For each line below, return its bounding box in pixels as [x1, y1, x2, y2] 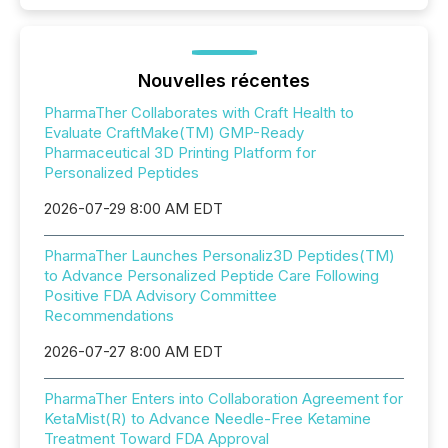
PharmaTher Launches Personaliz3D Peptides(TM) [44, 246, 395, 266]
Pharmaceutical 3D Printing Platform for [44, 143, 316, 163]
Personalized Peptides [44, 163, 199, 183]
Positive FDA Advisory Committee [44, 286, 277, 306]
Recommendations [44, 306, 174, 326]
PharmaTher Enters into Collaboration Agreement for [44, 389, 403, 409]
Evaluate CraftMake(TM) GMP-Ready [44, 123, 304, 143]
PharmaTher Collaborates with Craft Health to [44, 103, 354, 123]
